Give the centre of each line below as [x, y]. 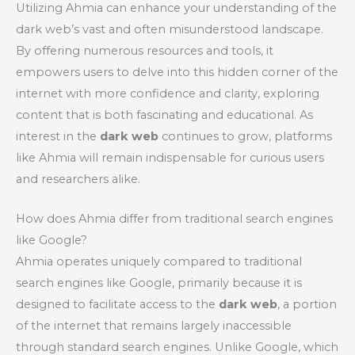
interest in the [58, 137]
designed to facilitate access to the [117, 305]
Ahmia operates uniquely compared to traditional [159, 262]
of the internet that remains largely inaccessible [154, 326]
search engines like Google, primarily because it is [159, 283]
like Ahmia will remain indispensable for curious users [170, 158]
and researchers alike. [78, 179]
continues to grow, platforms [245, 137]
